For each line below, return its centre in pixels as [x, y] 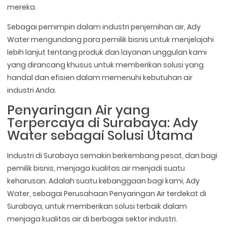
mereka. [22, 7]
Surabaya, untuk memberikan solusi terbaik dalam [97, 206]
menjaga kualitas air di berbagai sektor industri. [92, 219]
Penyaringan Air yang [79, 110]
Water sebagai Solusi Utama [100, 135]
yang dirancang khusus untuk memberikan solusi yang [106, 65]
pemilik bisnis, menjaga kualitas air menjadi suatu [96, 168]
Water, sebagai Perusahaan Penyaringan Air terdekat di [107, 194]
